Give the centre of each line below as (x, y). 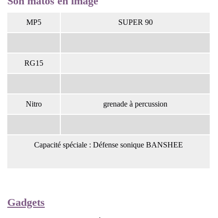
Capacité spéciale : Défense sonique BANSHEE (109, 145)
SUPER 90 (135, 22)
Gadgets (26, 202)
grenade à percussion (135, 104)
